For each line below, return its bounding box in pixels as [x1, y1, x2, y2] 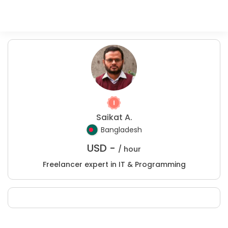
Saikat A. [96, 111, 132, 123]
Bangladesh [101, 125, 142, 135]
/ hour [118, 144, 141, 154]
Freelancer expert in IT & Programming [42, 159, 186, 169]
